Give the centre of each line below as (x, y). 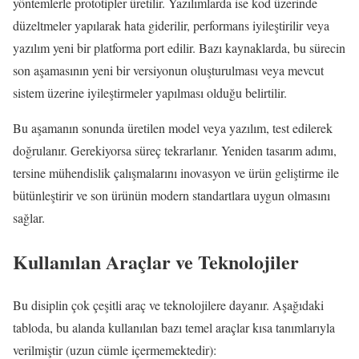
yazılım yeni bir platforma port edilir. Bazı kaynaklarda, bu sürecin (179, 47)
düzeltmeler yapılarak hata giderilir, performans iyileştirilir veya (171, 25)
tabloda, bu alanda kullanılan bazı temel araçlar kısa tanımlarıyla (174, 328)
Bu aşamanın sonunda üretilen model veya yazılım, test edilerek (173, 127)
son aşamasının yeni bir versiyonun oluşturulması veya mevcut (168, 70)
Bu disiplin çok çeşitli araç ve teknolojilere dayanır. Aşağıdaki (168, 305)
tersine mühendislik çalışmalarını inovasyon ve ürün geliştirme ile (176, 172)
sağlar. (29, 217)
